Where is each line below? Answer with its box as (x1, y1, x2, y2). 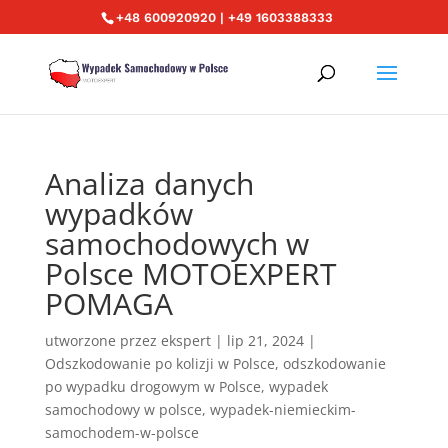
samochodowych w (44, 223, 309, 264)
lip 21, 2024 (226, 331, 304, 350)
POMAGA (44, 283, 173, 324)
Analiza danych (44, 163, 254, 204)
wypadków (44, 193, 193, 234)
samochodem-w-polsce (44, 423, 199, 442)
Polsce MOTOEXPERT (44, 253, 337, 294)
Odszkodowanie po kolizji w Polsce (44, 354, 275, 373)
